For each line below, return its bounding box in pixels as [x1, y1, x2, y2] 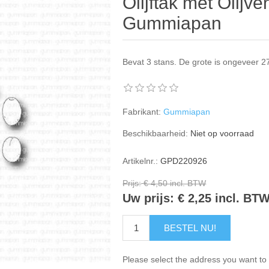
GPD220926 [160, 156, 208, 166]
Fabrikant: [122, 107, 162, 116]
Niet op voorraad [190, 128, 255, 138]
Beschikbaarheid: [122, 128, 189, 138]
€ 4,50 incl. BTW [144, 178, 207, 189]
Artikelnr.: [122, 156, 159, 166]
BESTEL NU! [164, 222, 217, 233]
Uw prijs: [122, 192, 175, 205]
